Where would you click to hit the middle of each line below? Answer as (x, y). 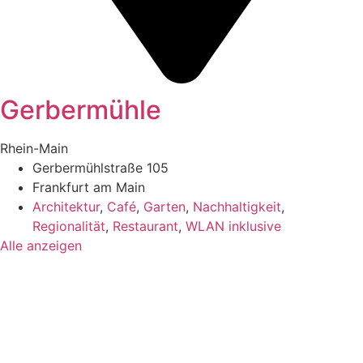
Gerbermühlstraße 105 (100, 167)
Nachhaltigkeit (237, 206)
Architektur (66, 206)
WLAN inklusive (233, 226)
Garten (164, 206)
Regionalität (69, 226)
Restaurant (145, 226)
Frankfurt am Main (89, 187)
